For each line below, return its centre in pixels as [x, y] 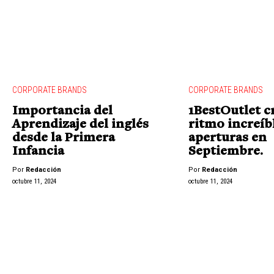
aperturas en [228, 139]
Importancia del [62, 112]
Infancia [38, 152]
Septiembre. [226, 152]
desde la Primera [64, 139]
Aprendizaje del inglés [80, 125]
